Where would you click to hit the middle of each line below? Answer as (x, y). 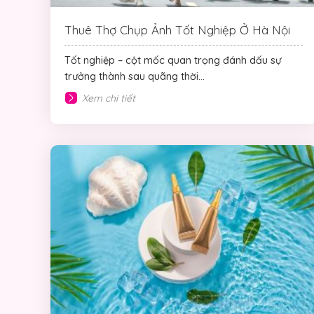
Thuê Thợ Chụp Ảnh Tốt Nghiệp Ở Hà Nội (177, 30)
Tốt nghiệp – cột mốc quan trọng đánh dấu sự (173, 61)
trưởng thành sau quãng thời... (135, 77)
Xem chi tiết (109, 98)
